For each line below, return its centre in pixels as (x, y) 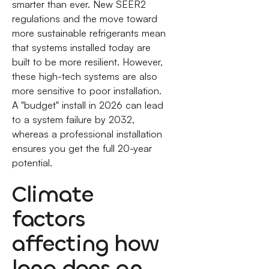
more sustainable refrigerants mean (89, 33)
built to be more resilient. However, (87, 62)
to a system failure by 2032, (73, 119)
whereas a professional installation (87, 134)
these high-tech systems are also (84, 76)
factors (48, 219)
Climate (53, 195)
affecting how (85, 244)
